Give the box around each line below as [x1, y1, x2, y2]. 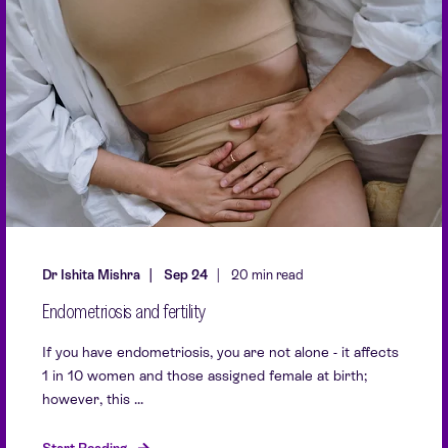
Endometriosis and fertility [42, 299, 206, 324]
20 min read [231, 267, 304, 283]
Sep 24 [163, 267, 208, 283]
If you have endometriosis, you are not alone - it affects [42, 344, 399, 361]
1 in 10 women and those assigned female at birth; [42, 367, 367, 384]
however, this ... [42, 391, 144, 408]
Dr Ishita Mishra [42, 267, 141, 283]
